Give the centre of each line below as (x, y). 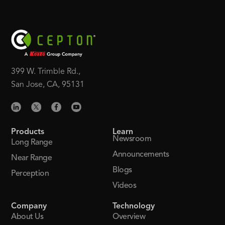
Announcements (141, 154)
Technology (134, 206)
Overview (129, 217)
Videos (124, 186)
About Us (27, 217)
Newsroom (132, 139)
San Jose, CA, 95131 (48, 85)
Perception (30, 174)
